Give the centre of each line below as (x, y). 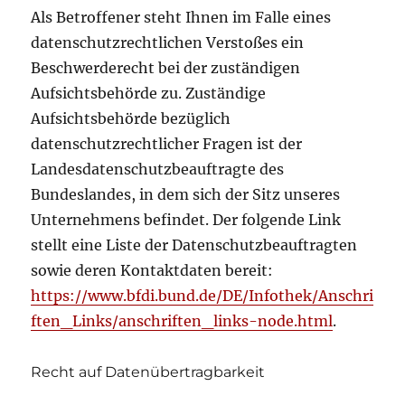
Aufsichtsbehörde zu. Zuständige (149, 93)
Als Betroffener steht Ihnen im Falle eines (181, 17)
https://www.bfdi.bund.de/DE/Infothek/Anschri (202, 295)
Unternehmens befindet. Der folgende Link (186, 219)
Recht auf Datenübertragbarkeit (148, 372)
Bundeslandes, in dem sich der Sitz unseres (186, 194)
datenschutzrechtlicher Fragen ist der (167, 143)
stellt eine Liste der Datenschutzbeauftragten (194, 245)
